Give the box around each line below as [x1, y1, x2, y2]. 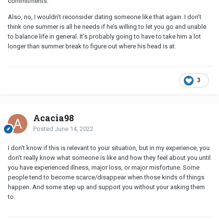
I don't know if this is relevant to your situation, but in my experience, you [8, 144, 210, 152]
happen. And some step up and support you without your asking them [8, 183, 205, 191]
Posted [33, 125, 55, 133]
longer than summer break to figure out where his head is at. [8, 43, 176, 50]
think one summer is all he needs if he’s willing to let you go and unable [8, 23, 206, 31]
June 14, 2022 [55, 125, 93, 133]
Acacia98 [33, 112, 74, 124]
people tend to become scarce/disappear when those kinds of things [8, 174, 204, 181]
